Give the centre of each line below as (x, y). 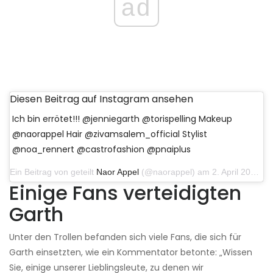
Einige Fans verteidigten (125, 193)
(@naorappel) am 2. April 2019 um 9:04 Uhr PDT (195, 172)
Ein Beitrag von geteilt (53, 172)
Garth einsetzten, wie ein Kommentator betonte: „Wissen (131, 253)
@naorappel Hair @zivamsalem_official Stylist (110, 134)
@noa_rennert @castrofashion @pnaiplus (101, 150)
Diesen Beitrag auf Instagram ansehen (101, 99)
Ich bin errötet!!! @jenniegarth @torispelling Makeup (122, 119)
